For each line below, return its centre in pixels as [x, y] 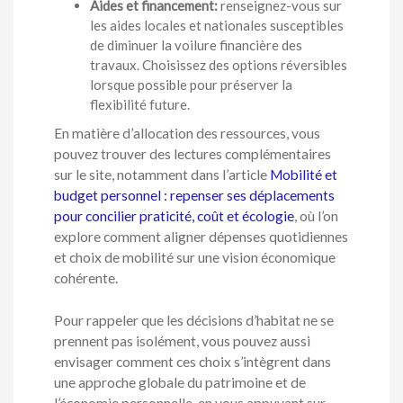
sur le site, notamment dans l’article [162, 175]
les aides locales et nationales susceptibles [217, 26]
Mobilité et [304, 175]
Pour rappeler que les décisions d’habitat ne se [194, 320]
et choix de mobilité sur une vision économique [195, 258]
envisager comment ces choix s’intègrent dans [193, 361]
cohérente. [86, 278]
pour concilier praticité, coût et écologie [174, 216]
